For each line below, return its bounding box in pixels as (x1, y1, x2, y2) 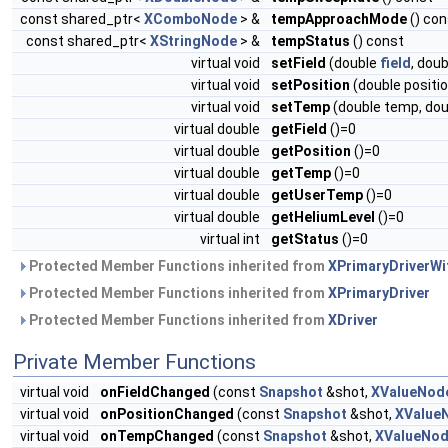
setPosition (271, 76, 350, 93)
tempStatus (271, 32, 350, 49)
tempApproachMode (271, 10, 407, 27)
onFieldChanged (100, 383, 210, 400)
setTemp (271, 98, 330, 115)
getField (271, 120, 327, 137)
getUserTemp (271, 186, 363, 203)
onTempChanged (100, 427, 214, 444)
